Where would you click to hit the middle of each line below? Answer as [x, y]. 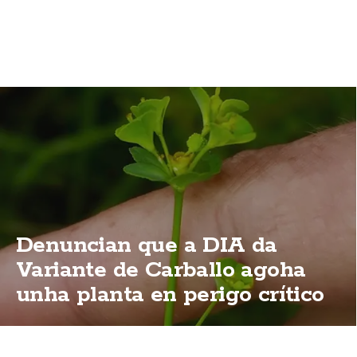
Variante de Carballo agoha [161, 270]
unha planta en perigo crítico [170, 295]
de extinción [81, 320]
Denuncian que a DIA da [147, 245]
